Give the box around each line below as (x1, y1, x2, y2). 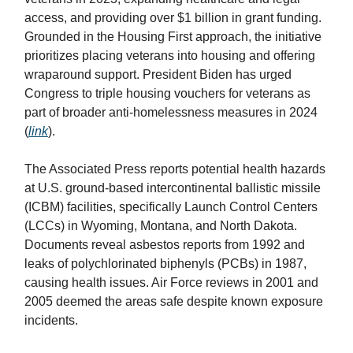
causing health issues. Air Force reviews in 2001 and (24, 276, 318, 289)
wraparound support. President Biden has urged (24, 68, 292, 81)
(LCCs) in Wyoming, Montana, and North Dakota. (24, 219, 297, 232)
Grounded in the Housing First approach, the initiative (24, 30, 321, 43)
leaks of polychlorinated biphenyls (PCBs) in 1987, (24, 257, 307, 270)
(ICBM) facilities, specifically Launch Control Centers (24, 200, 318, 214)
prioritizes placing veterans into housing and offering (24, 49, 315, 62)
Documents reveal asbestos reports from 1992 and (24, 238, 305, 251)
